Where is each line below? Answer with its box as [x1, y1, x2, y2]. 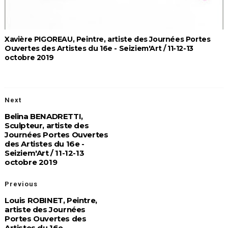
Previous [4, 180, 38, 188]
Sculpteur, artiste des [4, 120, 89, 130]
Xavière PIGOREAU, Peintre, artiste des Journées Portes [4, 34, 211, 44]
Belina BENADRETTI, [4, 111, 83, 121]
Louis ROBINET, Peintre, [4, 195, 97, 205]
